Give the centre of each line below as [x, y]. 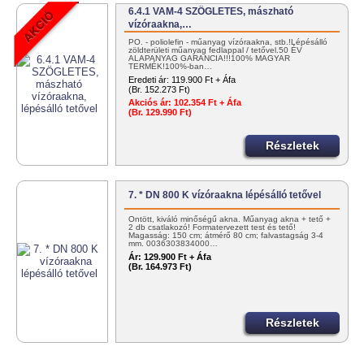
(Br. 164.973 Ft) [160, 267]
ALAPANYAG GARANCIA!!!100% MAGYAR [210, 58]
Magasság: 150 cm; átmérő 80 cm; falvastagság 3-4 [226, 236]
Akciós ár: [150, 103]
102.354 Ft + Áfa [207, 103]
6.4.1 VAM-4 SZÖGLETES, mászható [211, 12]
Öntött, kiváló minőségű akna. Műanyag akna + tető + [230, 219]
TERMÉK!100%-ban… [171, 67]
